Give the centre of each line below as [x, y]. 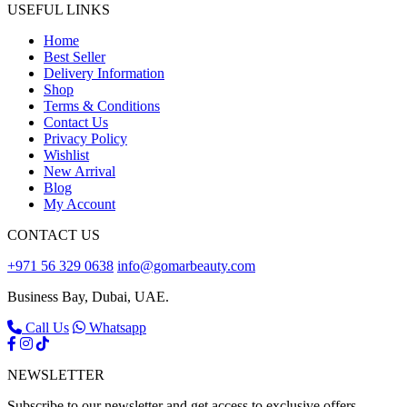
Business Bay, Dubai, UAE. [88, 297]
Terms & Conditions [102, 106]
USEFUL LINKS [59, 10]
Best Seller [74, 57]
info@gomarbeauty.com [186, 266]
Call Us [45, 328]
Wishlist [66, 155]
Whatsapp [116, 328]
